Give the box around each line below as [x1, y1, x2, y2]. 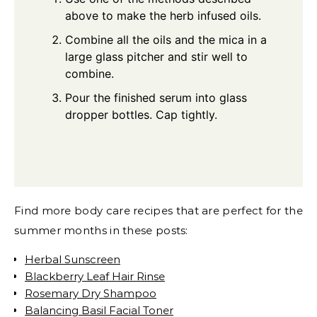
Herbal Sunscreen [25, 253, 120, 267]
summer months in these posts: [14, 224, 188, 238]
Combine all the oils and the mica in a [65, 33, 267, 47]
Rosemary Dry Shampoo [25, 287, 156, 301]
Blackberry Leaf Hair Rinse [25, 270, 165, 284]
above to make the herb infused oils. [65, 8, 261, 23]
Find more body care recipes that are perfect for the [14, 204, 303, 218]
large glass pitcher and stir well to [65, 50, 248, 64]
